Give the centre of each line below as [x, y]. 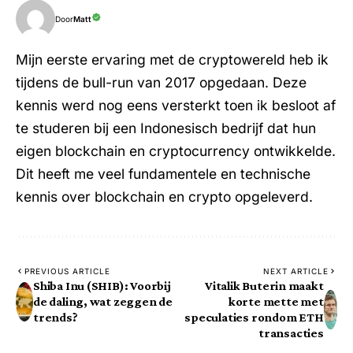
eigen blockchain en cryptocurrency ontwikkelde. [176, 151]
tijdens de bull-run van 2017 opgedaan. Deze [161, 83]
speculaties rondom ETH [254, 318]
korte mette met [276, 302]
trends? [55, 318]
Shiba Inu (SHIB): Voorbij [102, 286]
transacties [291, 333]
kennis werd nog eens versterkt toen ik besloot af [176, 106]
